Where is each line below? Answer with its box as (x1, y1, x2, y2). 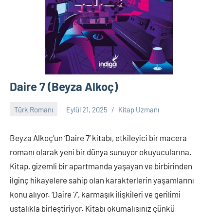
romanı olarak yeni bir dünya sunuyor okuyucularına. (10, 147, 192, 157)
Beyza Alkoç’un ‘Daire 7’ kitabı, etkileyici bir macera (10, 133, 187, 143)
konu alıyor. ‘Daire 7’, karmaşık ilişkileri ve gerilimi (10, 189, 181, 199)
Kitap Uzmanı (118, 105, 159, 114)
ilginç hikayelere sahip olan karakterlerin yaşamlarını (10, 175, 194, 185)
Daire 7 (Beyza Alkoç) (10, 79, 118, 93)
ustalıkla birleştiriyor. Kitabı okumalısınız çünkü (10, 203, 175, 213)
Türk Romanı (14, 105, 53, 114)
